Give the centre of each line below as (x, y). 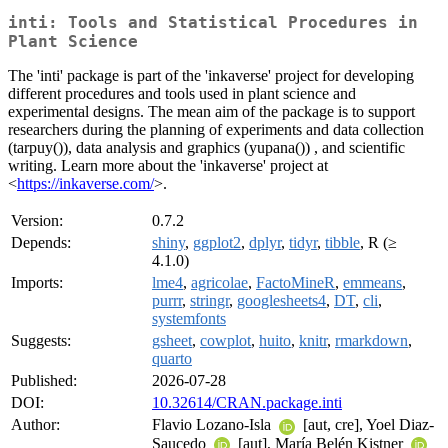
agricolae (219, 283)
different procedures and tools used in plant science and (182, 94)
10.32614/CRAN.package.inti (247, 403)
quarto (172, 359)
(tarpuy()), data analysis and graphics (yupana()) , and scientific (206, 148)
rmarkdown (371, 341)
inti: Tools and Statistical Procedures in (213, 23)
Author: (35, 425)
